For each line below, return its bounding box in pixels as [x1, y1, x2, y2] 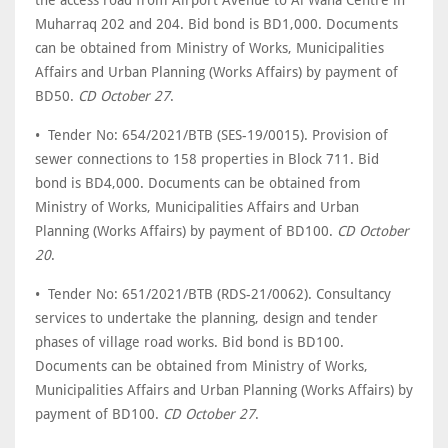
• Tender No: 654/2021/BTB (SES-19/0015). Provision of [35, 127, 388, 143]
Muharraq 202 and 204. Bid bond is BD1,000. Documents [35, 16, 398, 32]
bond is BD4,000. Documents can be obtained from [35, 175, 361, 191]
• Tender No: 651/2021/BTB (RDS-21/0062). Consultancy [35, 286, 391, 302]
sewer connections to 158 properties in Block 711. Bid [35, 151, 379, 167]
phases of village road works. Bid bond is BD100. [35, 334, 344, 350]
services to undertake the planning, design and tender [35, 310, 378, 326]
